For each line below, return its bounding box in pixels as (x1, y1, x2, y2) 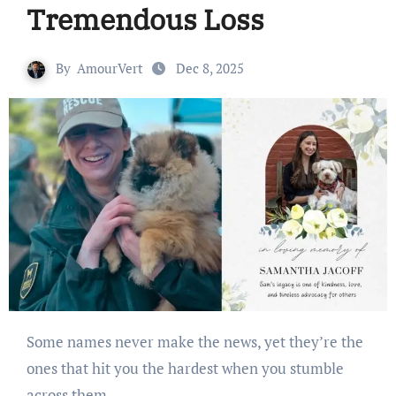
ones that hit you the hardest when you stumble (26, 357, 344, 378)
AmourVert (77, 58, 143, 77)
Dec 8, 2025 (176, 58, 244, 77)
